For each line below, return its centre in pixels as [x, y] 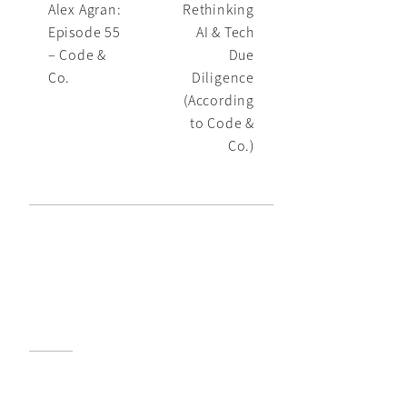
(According [218, 100]
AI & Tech [225, 32]
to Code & [222, 123]
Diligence [223, 77]
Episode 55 [84, 32]
